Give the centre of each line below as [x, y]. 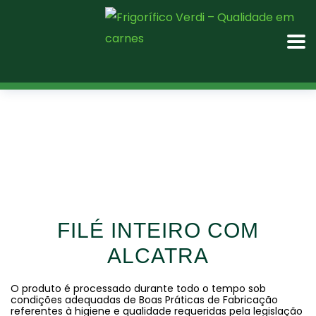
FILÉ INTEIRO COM [158, 230]
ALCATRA [158, 256]
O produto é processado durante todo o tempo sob [138, 288]
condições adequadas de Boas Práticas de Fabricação [144, 300]
